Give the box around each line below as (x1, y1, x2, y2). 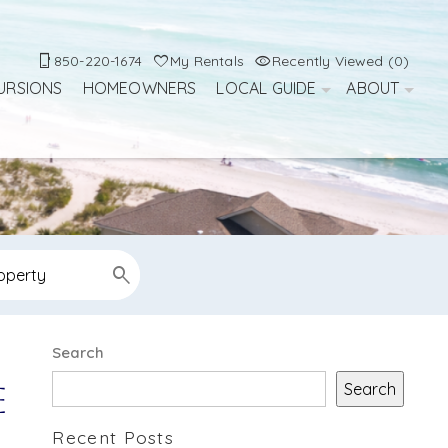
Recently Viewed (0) (271, 52, 410, 71)
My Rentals (170, 52, 244, 71)
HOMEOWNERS (82, 78, 197, 99)
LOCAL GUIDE (216, 78, 317, 99)
